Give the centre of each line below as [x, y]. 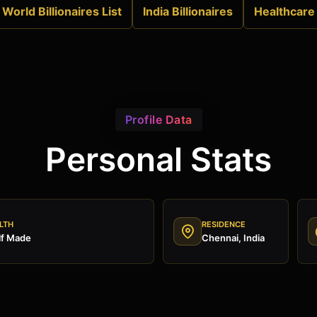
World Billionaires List [62, 11]
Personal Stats [158, 159]
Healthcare [284, 11]
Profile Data [158, 120]
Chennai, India [233, 237]
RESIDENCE [224, 224]
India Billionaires [188, 11]
